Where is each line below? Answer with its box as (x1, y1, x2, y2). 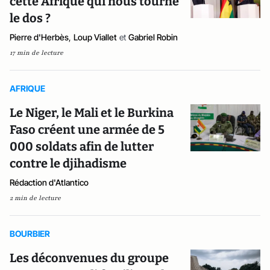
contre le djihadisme (10, 156, 127, 171)
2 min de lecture (10, 193, 61, 202)
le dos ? (10, 11, 51, 25)
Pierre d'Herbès (10, 32, 69, 42)
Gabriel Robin (128, 32, 178, 42)
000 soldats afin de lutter (10, 139, 154, 154)
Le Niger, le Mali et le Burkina (10, 105, 174, 120)
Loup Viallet (74, 32, 117, 42)
